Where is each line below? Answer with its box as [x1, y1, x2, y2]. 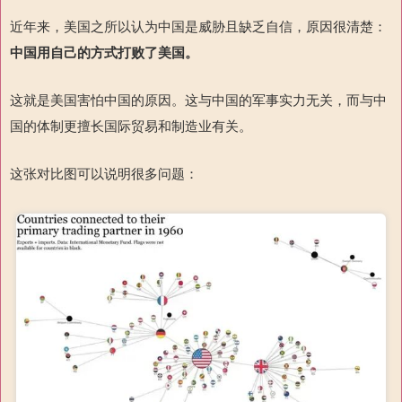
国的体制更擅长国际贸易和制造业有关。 [10, 118, 252, 134]
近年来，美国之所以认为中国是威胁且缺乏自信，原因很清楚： [10, 18, 387, 34]
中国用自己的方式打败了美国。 [10, 44, 198, 60]
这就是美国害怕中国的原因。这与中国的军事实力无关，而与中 [10, 92, 387, 108]
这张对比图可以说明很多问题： [10, 165, 198, 181]
